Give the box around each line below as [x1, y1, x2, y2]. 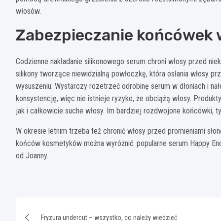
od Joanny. [16, 151, 48, 161]
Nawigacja [15, 197, 93, 216]
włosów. [16, 6, 41, 16]
